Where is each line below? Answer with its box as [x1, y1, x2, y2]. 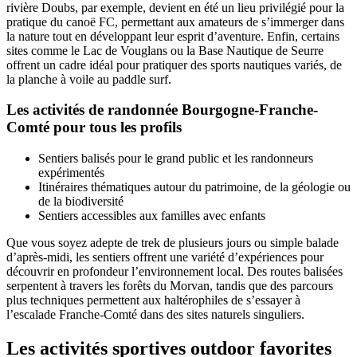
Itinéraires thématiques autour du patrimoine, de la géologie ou [38, 180, 351, 194]
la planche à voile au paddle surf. [6, 72, 171, 86]
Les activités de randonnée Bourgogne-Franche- [6, 101, 318, 119]
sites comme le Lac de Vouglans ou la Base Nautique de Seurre [6, 43, 324, 57]
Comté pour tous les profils [6, 119, 182, 136]
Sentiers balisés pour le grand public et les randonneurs [38, 151, 313, 166]
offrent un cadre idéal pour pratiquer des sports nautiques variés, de [6, 57, 342, 72]
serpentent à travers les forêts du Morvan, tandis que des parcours [6, 279, 333, 293]
